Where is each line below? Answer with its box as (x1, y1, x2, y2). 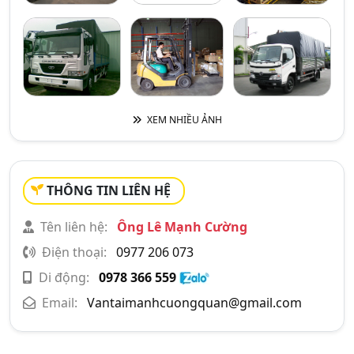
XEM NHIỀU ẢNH (144, 112, 222, 126)
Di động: (39, 268, 89, 286)
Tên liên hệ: (40, 217, 107, 235)
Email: (42, 293, 77, 311)
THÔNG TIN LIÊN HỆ (47, 181, 171, 199)
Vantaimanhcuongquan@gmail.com (87, 293, 302, 311)
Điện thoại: (42, 243, 107, 261)
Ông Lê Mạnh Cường (114, 217, 247, 235)
